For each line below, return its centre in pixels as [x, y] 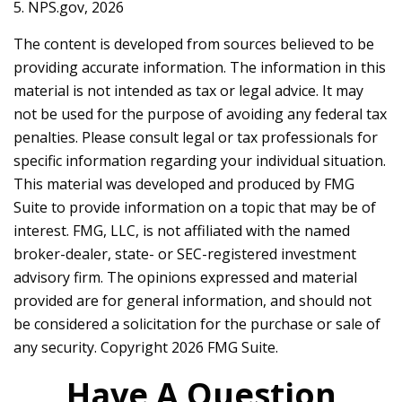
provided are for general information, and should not [192, 301]
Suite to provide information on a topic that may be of [195, 207]
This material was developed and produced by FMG [184, 184]
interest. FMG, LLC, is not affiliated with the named [182, 231]
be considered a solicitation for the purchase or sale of [197, 324]
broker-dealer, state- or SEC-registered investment [185, 254]
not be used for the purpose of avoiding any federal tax [200, 114]
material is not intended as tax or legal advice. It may [188, 91]
